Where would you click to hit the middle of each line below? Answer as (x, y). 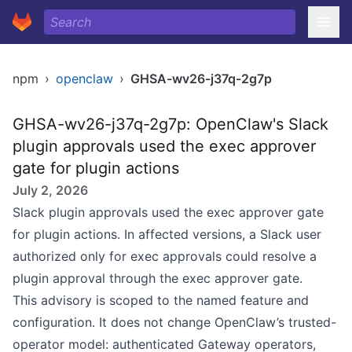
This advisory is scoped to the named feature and (161, 300)
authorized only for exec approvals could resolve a (165, 256)
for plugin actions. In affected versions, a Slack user (167, 234)
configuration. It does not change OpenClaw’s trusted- (174, 322)
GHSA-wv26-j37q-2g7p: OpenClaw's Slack (170, 124)
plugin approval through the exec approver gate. (158, 278)
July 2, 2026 (50, 190)
